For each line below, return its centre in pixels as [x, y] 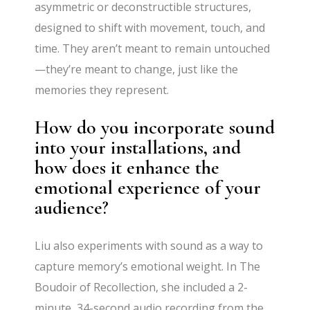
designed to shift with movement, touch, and [150, 27]
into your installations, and [138, 147]
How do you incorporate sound [155, 127]
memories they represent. [102, 90]
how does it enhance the [127, 167]
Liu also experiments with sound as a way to [149, 245]
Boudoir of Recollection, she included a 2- [142, 287]
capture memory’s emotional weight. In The [148, 266]
